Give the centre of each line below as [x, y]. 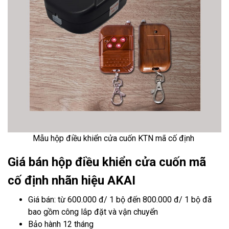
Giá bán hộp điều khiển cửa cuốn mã [107, 162]
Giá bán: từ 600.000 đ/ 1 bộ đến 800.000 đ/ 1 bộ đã [120, 200]
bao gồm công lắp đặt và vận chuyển [93, 212]
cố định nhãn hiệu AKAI [72, 180]
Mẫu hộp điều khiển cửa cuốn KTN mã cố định [114, 138]
